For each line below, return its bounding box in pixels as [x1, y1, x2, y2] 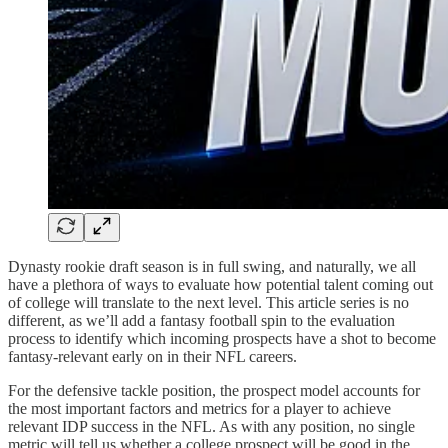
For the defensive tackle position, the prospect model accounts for [8, 381, 420, 399]
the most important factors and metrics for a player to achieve [8, 399, 391, 417]
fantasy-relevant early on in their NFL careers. [8, 347, 297, 365]
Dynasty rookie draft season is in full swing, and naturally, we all [8, 257, 416, 275]
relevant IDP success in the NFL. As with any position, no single [8, 417, 415, 435]
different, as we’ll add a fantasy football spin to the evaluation [8, 311, 395, 329]
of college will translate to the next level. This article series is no [8, 293, 409, 311]
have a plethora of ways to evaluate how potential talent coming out [8, 275, 433, 293]
